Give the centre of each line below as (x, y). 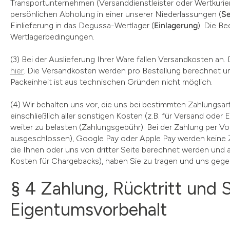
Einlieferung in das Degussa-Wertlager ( (82, 25)
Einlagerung (176, 25)
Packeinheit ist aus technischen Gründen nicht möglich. (111, 82)
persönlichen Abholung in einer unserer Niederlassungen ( (116, 14)
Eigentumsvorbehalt (89, 209)
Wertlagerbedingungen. (52, 37)
